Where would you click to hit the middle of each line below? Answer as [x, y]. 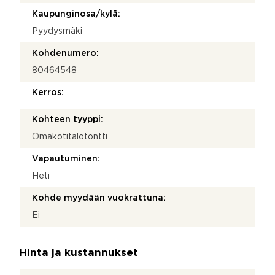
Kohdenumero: [65, 53]
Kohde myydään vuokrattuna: [99, 198]
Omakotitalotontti [70, 137]
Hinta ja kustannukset [79, 253]
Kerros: [48, 92]
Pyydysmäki [57, 31]
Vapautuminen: [66, 159]
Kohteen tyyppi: [68, 119]
